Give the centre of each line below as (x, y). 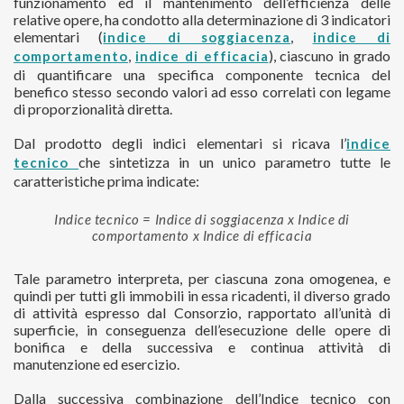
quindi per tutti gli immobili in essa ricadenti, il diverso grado (202, 296)
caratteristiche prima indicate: (106, 181)
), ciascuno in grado (330, 56)
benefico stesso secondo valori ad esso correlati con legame (202, 92)
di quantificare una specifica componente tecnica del (202, 75)
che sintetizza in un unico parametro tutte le (234, 162)
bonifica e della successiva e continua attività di (202, 347)
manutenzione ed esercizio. (96, 364)
